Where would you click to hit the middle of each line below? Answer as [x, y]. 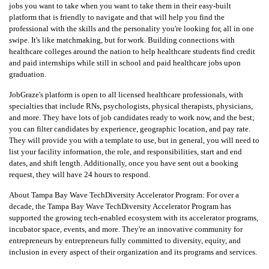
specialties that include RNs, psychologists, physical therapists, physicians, [131, 106]
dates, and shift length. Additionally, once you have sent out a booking [124, 163]
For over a [223, 195]
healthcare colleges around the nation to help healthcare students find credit [132, 52]
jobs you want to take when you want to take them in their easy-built [120, 6]
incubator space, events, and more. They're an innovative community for [126, 229]
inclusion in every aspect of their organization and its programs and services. [133, 252]
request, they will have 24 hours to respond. [80, 175]
